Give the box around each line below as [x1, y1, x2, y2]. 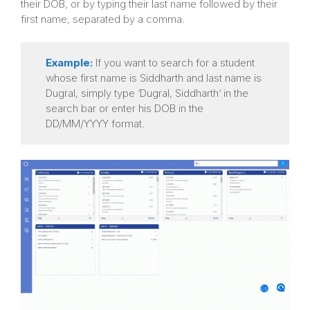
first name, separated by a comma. [21, 12, 185, 26]
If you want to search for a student [92, 56, 255, 70]
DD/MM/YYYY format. [45, 117, 145, 131]
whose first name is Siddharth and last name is [45, 71, 262, 85]
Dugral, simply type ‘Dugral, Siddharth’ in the [45, 86, 248, 100]
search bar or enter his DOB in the [45, 102, 203, 116]
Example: [45, 56, 93, 70]
